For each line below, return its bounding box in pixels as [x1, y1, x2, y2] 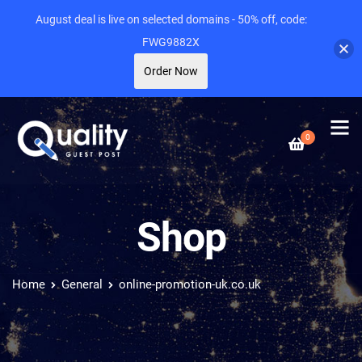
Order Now [144, 65, 198, 78]
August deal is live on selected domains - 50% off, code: [35, 13, 307, 26]
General [61, 277, 103, 292]
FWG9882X [142, 36, 200, 48]
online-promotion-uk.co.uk [119, 277, 261, 292]
